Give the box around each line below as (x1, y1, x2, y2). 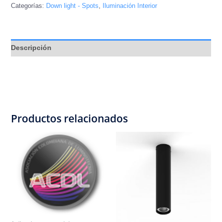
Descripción (10, 43, 52, 52)
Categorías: (10, 2, 46, 9)
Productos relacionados (10, 111, 128, 125)
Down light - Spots (46, 2, 99, 9)
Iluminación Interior (102, 2, 157, 9)
